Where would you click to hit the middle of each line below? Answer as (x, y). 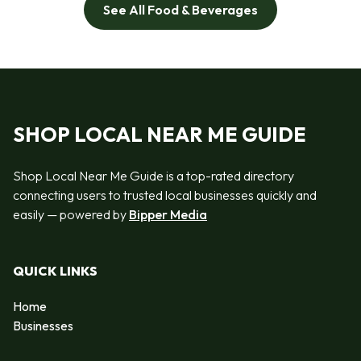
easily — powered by (71, 214)
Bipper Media (168, 214)
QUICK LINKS (55, 271)
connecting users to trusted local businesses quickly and (165, 195)
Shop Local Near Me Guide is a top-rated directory (154, 175)
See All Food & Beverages (180, 10)
